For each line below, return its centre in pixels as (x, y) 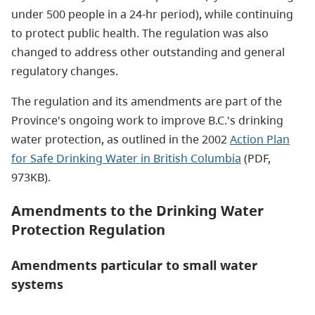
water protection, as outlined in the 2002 (121, 139)
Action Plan (260, 139)
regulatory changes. (65, 71)
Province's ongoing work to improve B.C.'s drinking (147, 120)
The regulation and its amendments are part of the (147, 101)
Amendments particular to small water (134, 265)
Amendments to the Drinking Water (137, 210)
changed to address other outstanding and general (148, 52)
